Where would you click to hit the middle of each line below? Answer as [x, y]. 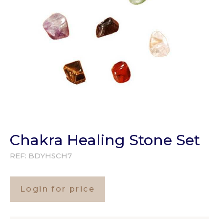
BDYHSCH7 [50, 156]
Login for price [57, 189]
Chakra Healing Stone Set [105, 140]
